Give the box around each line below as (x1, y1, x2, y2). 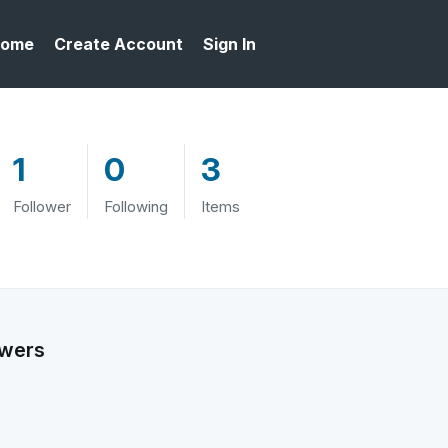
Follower (13, 197, 71, 216)
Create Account (54, 34, 183, 54)
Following (104, 197, 168, 216)
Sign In (203, 34, 256, 54)
